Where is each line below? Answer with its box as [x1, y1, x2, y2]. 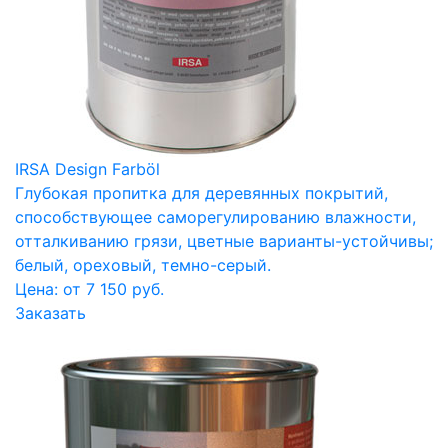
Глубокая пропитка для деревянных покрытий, [15, 182, 388, 203]
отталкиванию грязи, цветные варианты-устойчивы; [15, 230, 433, 251]
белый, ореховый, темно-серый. [15, 254, 271, 275]
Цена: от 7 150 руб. [15, 278, 164, 299]
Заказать [15, 302, 86, 323]
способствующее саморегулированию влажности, [15, 206, 416, 227]
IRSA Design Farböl [15, 158, 160, 179]
